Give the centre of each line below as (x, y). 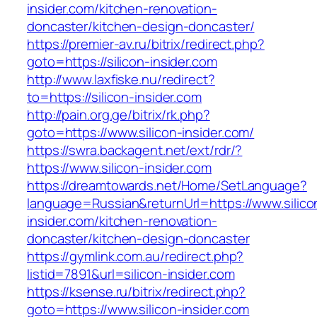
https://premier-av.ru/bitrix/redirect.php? (146, 44)
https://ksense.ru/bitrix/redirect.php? (137, 292)
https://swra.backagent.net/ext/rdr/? (135, 150)
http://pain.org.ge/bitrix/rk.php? (119, 115)
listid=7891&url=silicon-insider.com (131, 274)
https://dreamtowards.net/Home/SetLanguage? (167, 186)
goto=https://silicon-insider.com (122, 62)
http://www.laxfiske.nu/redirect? (121, 80)
